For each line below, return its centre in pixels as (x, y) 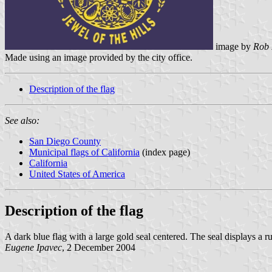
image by (233, 46)
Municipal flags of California (84, 152)
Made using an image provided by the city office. (99, 57)
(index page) (165, 152)
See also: (22, 120)
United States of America (77, 174)
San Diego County (65, 141)
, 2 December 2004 (99, 247)
